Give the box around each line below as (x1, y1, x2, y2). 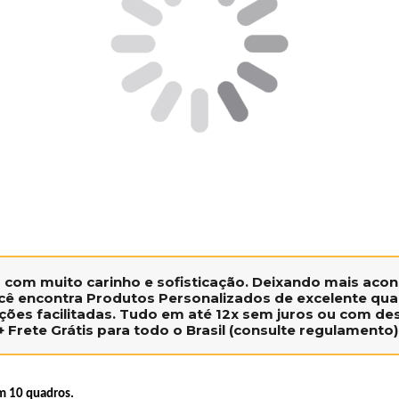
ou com (313, 305, 375, 323)
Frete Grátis (8, 322, 94, 339)
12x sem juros (215, 305, 313, 323)
